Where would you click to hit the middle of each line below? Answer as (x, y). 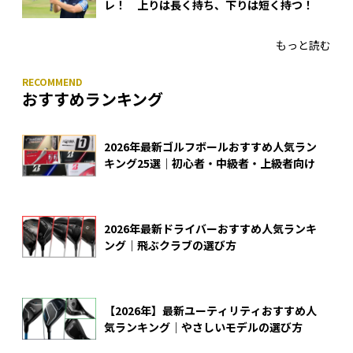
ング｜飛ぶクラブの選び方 (170, 245)
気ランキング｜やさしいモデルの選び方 (203, 327)
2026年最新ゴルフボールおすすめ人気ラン (210, 147)
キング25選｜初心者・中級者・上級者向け (210, 163)
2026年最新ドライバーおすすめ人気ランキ (210, 228)
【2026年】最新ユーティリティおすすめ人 (210, 310)
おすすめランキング (93, 98)
